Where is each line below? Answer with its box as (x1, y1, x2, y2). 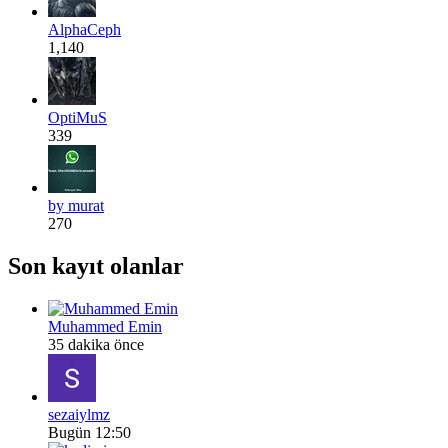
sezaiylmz (48, 405, 110, 423)
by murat (48, 196, 104, 214)
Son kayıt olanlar (8, 252, 184, 279)
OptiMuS (48, 108, 107, 126)
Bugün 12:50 (48, 423, 131, 441)
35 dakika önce (48, 335, 144, 353)
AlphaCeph (48, 20, 121, 38)
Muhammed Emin (48, 317, 162, 335)
